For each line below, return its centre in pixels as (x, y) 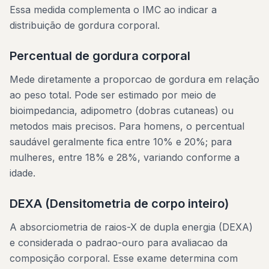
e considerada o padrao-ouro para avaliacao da (119, 243)
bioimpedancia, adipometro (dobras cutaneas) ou (122, 110)
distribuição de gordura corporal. (85, 25)
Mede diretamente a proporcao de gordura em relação (134, 79)
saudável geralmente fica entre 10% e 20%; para (121, 142)
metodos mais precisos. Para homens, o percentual (127, 126)
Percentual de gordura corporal (100, 56)
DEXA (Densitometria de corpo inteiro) (119, 204)
